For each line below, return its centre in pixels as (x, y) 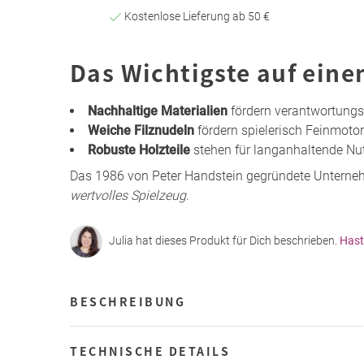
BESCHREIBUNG (128, 301)
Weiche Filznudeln (141, 130)
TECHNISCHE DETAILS (150, 351)
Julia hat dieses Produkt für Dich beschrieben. (224, 241)
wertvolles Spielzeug (128, 195)
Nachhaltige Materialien (158, 110)
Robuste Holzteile (139, 149)
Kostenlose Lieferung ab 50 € (195, 16)
